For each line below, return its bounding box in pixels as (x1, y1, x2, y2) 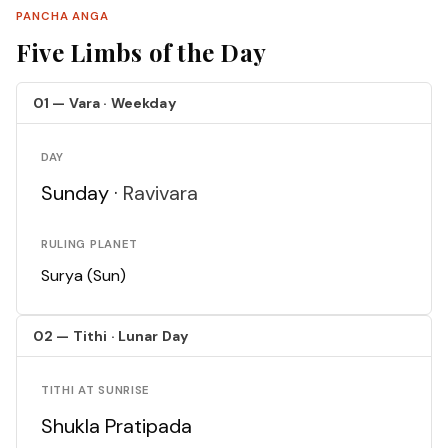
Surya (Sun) (41, 265, 126, 287)
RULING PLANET (41, 237, 138, 253)
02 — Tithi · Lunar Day (33, 327, 190, 346)
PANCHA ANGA (16, 9, 110, 25)
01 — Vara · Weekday (33, 94, 177, 113)
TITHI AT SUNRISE (41, 383, 151, 399)
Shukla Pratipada (41, 413, 192, 440)
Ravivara (123, 180, 198, 207)
